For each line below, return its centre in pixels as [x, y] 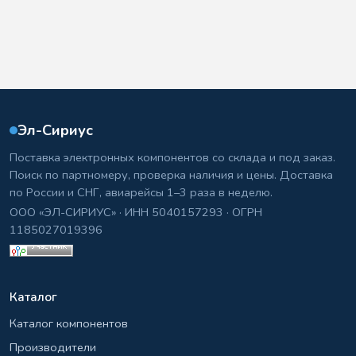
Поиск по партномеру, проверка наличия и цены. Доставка [171, 175]
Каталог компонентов [69, 324]
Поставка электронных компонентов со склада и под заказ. [172, 158]
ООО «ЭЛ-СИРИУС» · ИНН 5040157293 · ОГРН [136, 213]
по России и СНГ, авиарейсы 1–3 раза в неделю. [141, 193]
